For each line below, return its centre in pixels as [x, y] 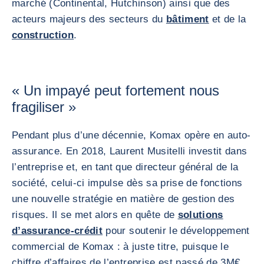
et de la [227, 19]
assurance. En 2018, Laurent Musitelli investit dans [130, 151]
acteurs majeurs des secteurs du [89, 19]
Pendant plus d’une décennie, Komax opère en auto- [131, 135]
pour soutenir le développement [176, 231]
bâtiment [187, 19]
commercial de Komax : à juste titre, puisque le [120, 247]
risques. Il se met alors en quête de [95, 215]
